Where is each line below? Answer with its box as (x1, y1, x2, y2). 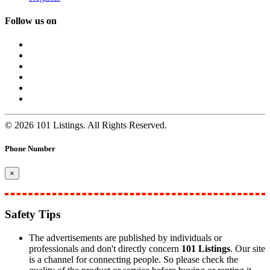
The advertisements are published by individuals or (29, 232, 222, 243)
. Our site (230, 243, 265, 254)
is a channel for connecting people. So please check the (29, 254, 238, 265)
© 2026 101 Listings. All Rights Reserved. (5, 120, 167, 131)
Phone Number (5, 144, 55, 154)
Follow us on (5, 15, 57, 26)
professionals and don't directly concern (29, 243, 181, 254)
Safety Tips (5, 208, 60, 221)
